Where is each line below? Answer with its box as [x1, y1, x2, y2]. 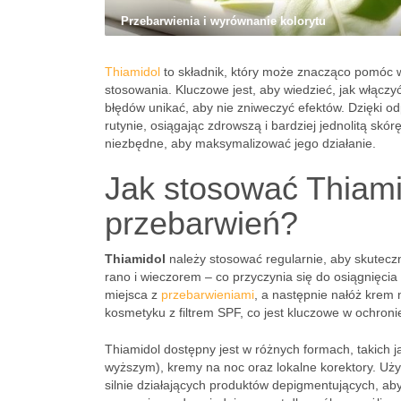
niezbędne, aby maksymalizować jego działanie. [105, 136, 376, 150]
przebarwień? [105, 205, 298, 242]
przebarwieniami [161, 287, 254, 302]
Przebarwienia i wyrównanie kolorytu [121, 14, 326, 28]
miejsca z [105, 287, 161, 302]
